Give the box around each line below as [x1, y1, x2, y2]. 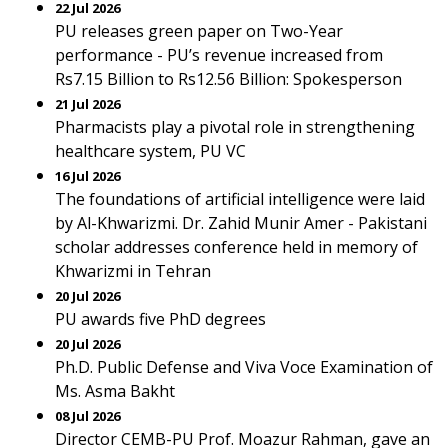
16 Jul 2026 [55, 167, 120, 185]
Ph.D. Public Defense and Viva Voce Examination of [55, 356, 433, 378]
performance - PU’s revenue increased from [55, 44, 383, 66]
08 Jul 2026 [55, 407, 120, 425]
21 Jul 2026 [55, 95, 120, 113]
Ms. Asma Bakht [55, 380, 175, 402]
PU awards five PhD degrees [55, 308, 266, 330]
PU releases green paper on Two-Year [55, 20, 343, 42]
